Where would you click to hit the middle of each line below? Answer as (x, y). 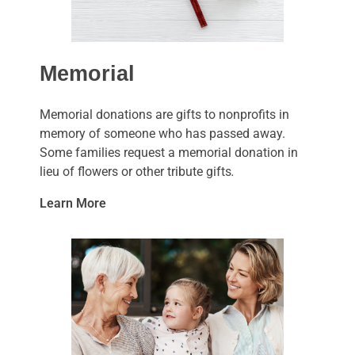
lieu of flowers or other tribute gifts (136, 171)
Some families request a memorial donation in (169, 152)
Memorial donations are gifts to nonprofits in (164, 114)
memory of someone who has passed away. (162, 133)
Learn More (73, 203)
